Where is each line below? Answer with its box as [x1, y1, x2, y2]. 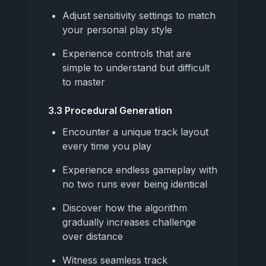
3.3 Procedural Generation [48, 104, 172, 116]
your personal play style [62, 23, 172, 36]
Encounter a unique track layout [62, 125, 208, 138]
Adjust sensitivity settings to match [62, 9, 216, 21]
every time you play [62, 140, 151, 152]
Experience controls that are [62, 47, 191, 59]
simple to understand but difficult [62, 61, 210, 74]
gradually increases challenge [62, 216, 196, 228]
